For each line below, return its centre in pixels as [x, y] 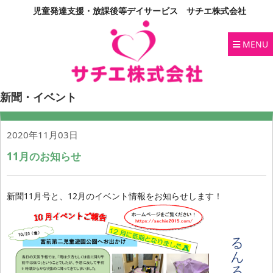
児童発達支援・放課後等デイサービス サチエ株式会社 [140, 11]
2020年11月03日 [42, 135]
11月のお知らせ [44, 156]
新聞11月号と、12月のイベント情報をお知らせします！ [115, 196]
